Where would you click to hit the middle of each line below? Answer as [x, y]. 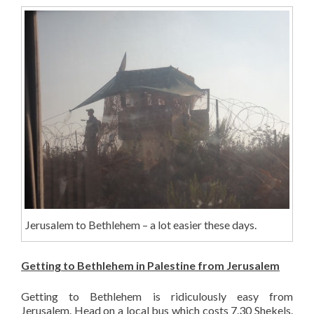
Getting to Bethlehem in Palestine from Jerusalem [150, 265]
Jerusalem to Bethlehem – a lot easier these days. [141, 225]
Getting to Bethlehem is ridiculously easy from [157, 296]
